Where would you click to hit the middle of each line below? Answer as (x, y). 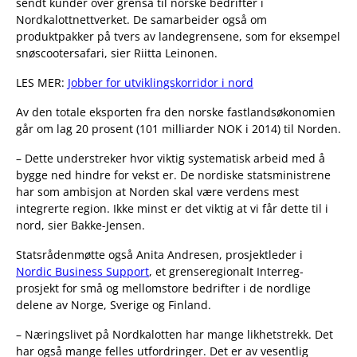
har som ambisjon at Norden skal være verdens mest (157, 192)
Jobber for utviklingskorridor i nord (161, 83)
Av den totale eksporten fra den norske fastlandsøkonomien (176, 112)
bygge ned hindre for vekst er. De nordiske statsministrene (173, 175)
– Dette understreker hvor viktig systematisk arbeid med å (171, 159)
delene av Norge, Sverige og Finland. (114, 305)
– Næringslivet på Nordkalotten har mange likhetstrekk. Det (175, 335)
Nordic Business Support (82, 272)
